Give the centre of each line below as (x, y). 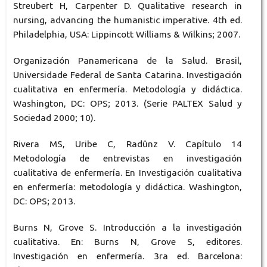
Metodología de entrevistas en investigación (128, 158)
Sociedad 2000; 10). (54, 117)
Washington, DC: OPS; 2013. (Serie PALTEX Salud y (128, 103)
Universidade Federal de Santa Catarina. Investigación (128, 74)
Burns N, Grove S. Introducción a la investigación (128, 227)
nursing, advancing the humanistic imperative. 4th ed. (128, 20)
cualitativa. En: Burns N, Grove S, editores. (128, 241)
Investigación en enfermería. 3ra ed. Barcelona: (128, 256)
